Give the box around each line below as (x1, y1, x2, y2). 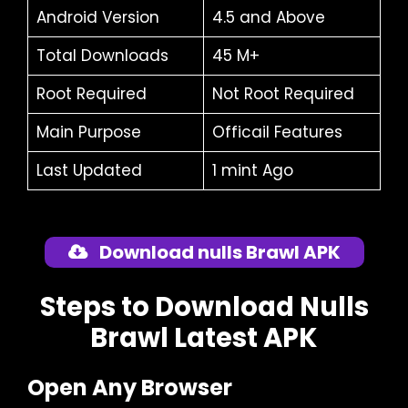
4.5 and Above (211, 6, 325, 28)
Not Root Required (211, 83, 354, 105)
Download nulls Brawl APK (95, 240, 341, 265)
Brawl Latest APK (90, 319, 318, 356)
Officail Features (211, 121, 342, 143)
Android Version (36, 6, 159, 28)
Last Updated (36, 159, 142, 181)
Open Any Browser (27, 372, 232, 403)
